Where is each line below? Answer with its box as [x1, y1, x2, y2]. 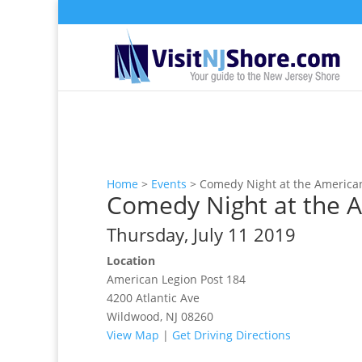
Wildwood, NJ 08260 [107, 309, 213, 324]
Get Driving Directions [172, 327, 291, 343]
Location [107, 253, 155, 268]
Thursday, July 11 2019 [107, 222, 296, 246]
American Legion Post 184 [107, 271, 246, 287]
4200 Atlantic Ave [107, 290, 200, 305]
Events [151, 176, 187, 192]
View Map [107, 327, 159, 343]
